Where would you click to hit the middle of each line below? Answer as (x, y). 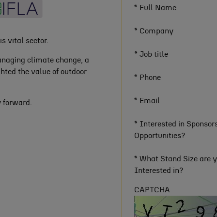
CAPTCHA (152, 190)
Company (155, 31)
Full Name (157, 8)
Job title (153, 54)
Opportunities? (160, 136)
